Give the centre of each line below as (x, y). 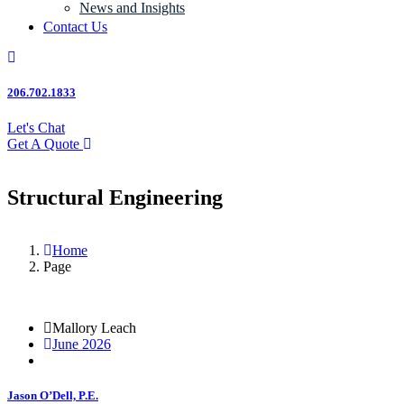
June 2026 (82, 344)
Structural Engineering (115, 198)
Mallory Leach (94, 328)
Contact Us (75, 27)
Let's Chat (36, 128)
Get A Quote (43, 144)
